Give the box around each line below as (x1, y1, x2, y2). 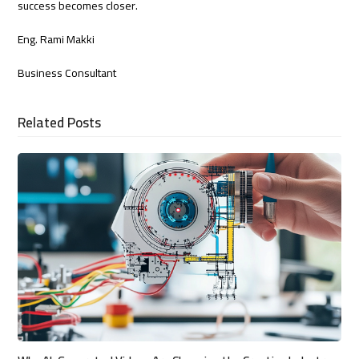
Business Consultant (18, 62, 117, 83)
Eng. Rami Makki (18, 28, 95, 50)
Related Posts (18, 109, 102, 135)
